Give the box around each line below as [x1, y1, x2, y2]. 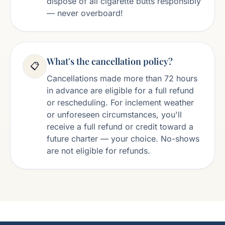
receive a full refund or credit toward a [47, 122, 193, 132]
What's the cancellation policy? [47, 55, 173, 67]
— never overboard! [47, 8, 123, 18]
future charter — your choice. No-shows [47, 134, 199, 144]
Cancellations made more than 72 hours [47, 73, 197, 83]
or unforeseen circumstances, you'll [47, 109, 182, 120]
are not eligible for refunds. [47, 146, 150, 156]
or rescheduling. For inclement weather [47, 97, 194, 107]
